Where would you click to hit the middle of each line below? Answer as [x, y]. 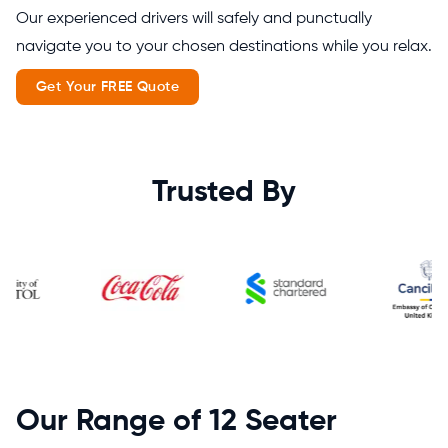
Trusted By [224, 192]
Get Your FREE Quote [107, 86]
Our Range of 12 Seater [176, 421]
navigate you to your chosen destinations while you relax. [224, 46]
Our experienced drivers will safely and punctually [194, 18]
